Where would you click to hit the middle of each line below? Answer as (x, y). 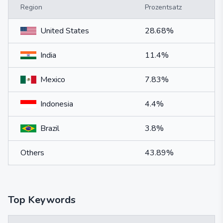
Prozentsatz (163, 7)
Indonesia (57, 104)
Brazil (50, 128)
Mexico (53, 80)
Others (32, 153)
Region (31, 7)
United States (65, 31)
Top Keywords (42, 200)
